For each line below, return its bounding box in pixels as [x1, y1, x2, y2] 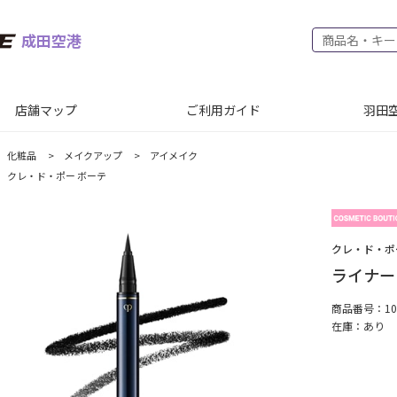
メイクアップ [64, 148, 122, 162]
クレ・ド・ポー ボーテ [7, 168, 106, 183]
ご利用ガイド [186, 101, 261, 119]
